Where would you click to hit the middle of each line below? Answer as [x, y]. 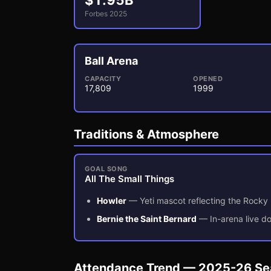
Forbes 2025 [106, 14]
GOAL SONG [106, 169]
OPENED [208, 79]
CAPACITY [103, 79]
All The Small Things [129, 179]
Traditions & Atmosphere [146, 134]
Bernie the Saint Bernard [147, 219]
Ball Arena [111, 61]
